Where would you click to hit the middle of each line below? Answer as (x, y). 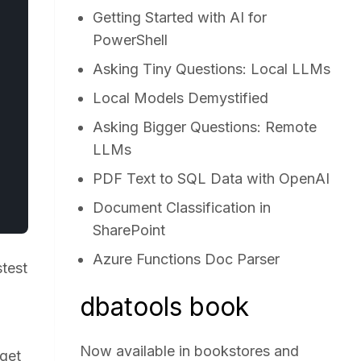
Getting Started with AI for (180, 17)
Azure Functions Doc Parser (187, 259)
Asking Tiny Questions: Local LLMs (212, 69)
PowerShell (131, 40)
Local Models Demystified (181, 98)
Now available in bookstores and (190, 351)
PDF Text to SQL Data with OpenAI (212, 178)
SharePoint (129, 230)
